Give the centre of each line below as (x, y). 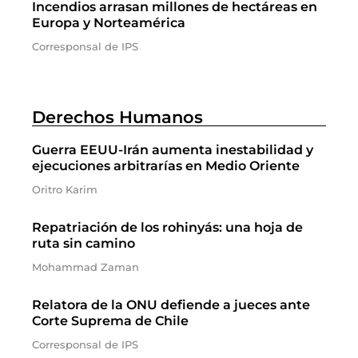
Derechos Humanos (117, 117)
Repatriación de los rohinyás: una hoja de (167, 227)
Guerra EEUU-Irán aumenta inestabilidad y (173, 150)
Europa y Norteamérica (109, 23)
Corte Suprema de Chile (110, 321)
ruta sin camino (84, 243)
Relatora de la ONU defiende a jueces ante (171, 305)
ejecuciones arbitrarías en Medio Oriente (166, 166)
